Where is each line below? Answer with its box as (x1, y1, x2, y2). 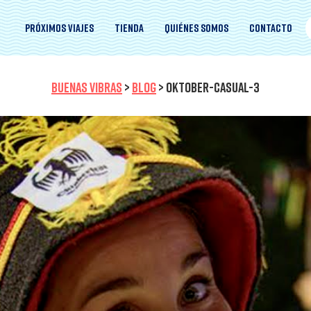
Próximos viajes (25, 21, 94, 35)
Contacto (249, 21, 292, 35)
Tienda (115, 21, 144, 35)
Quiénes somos (165, 21, 228, 35)
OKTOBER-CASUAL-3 (166, 78, 260, 95)
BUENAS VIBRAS (51, 78, 122, 95)
